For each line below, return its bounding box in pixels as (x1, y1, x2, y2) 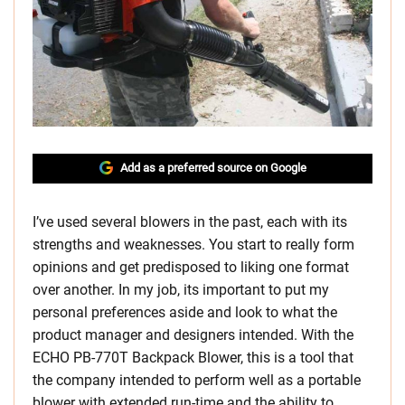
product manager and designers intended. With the (33, 326, 353, 344)
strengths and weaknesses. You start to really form (33, 236, 354, 254)
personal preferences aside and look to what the (33, 304, 337, 322)
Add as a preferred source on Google (119, 161, 306, 175)
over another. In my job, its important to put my (33, 281, 329, 299)
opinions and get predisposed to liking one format (33, 259, 349, 277)
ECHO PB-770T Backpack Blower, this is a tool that (33, 349, 353, 367)
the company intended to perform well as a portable (33, 372, 361, 390)
